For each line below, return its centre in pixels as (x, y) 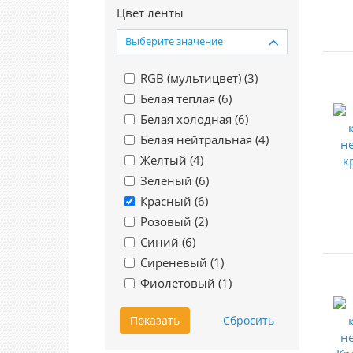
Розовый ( (169, 221)
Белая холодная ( (189, 119)
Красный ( (169, 201)
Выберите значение (174, 41)
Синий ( (163, 242)
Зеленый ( (169, 180)
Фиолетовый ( (181, 283)
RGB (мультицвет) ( (194, 78)
